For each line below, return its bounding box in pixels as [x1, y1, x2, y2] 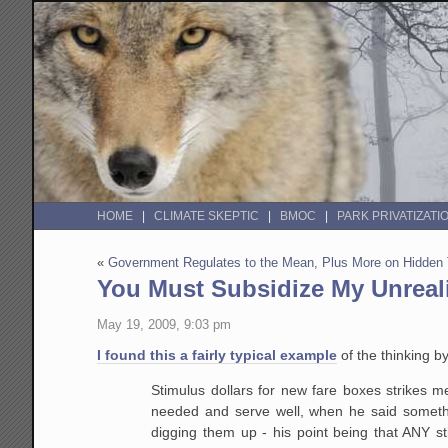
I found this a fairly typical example [97, 346, 338, 363]
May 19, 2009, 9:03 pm [97, 316, 232, 332]
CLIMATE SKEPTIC [154, 209, 260, 224]
